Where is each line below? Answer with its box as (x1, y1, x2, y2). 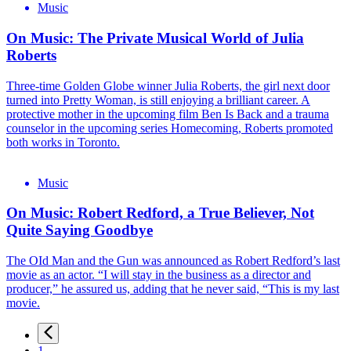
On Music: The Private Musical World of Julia (6, 29, 304, 46)
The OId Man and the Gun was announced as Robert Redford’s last (6, 253, 340, 267)
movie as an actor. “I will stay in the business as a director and (6, 267, 311, 281)
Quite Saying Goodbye (6, 222, 153, 239)
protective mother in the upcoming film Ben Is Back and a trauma (6, 107, 329, 121)
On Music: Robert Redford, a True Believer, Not (6, 204, 314, 222)
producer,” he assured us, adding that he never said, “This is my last (6, 281, 339, 295)
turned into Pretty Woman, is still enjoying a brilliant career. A (6, 92, 310, 107)
